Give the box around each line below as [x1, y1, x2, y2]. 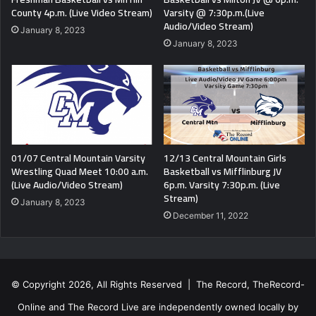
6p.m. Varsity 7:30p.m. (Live [164, 175, 280, 194]
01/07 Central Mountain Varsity [11, 148, 145, 167]
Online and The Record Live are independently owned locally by [18, 300, 298, 312]
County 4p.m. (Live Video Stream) [11, 3, 152, 22]
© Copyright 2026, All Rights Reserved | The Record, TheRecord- [11, 278, 305, 290]
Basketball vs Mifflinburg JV [164, 162, 281, 181]
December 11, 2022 [173, 209, 248, 221]
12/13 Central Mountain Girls [164, 148, 286, 167]
